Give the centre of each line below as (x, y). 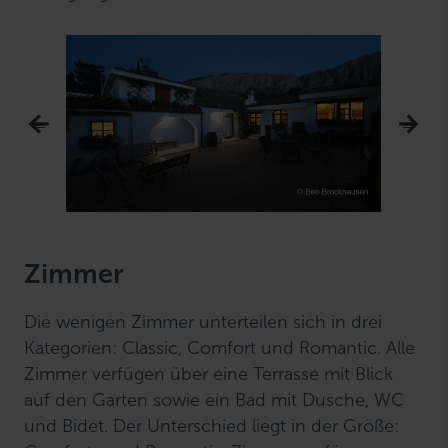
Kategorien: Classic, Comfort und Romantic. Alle (220, 347)
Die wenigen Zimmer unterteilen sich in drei (203, 321)
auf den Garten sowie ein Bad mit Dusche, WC (214, 399)
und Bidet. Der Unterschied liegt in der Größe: (212, 425)
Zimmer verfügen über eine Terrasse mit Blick (209, 373)
